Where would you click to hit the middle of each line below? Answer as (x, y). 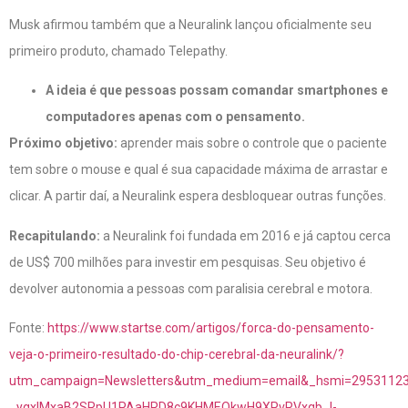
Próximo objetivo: (63, 143)
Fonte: (28, 328)
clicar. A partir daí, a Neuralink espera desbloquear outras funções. (198, 196)
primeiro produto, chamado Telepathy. (118, 51)
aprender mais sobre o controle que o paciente (252, 143)
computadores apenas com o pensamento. (175, 117)
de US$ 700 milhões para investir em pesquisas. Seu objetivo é (188, 262)
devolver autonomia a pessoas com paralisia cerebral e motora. (191, 288)
